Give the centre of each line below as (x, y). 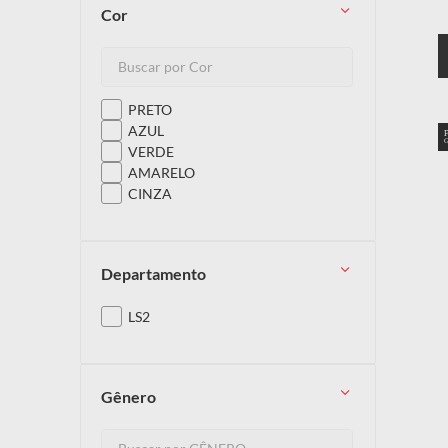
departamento (159, 273)
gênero (134, 396)
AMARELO (161, 172)
